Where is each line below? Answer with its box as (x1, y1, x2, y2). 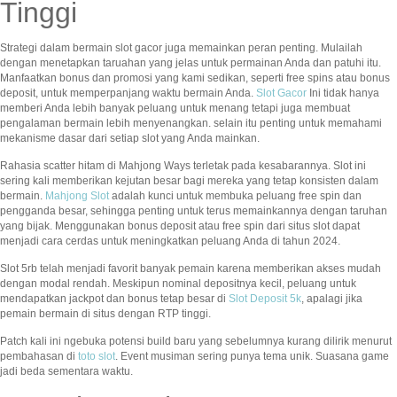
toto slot (78, 350, 115, 363)
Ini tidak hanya (307, 87, 379, 100)
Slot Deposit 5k (229, 292, 301, 306)
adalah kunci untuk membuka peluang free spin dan (109, 190, 362, 203)
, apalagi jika (301, 292, 362, 306)
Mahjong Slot (45, 190, 109, 203)
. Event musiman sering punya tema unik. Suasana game (115, 350, 389, 363)
